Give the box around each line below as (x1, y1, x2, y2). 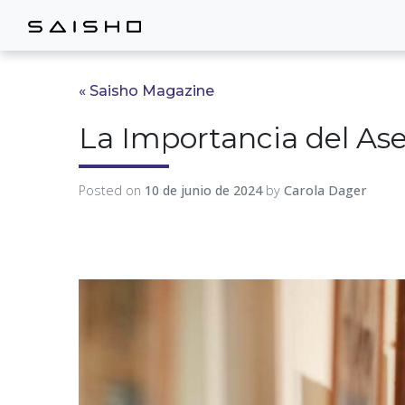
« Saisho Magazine (79, 82, 214, 99)
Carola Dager (284, 182, 367, 199)
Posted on (79, 182, 145, 199)
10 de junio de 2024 (145, 182, 262, 199)
